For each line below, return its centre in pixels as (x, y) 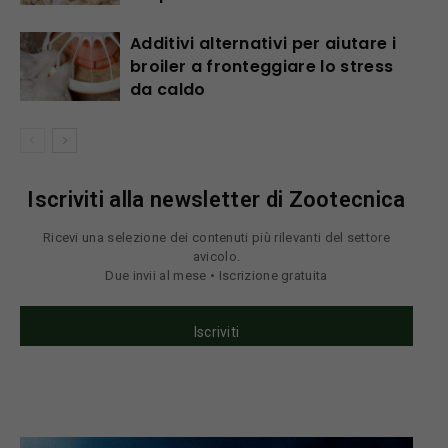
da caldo (168, 89)
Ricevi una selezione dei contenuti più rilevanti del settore (216, 237)
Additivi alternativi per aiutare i (263, 43)
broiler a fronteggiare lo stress (262, 66)
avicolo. (216, 256)
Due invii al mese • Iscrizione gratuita (216, 275)
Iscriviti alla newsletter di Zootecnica (216, 199)
